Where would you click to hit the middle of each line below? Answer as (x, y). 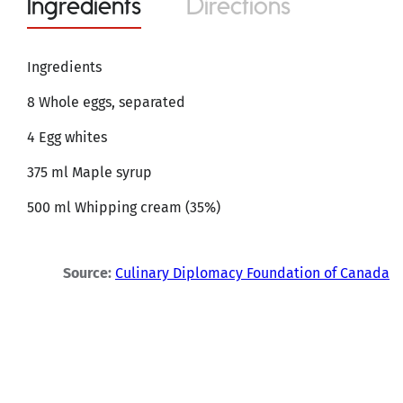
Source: (87, 273)
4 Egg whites (67, 137)
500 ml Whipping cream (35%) (124, 207)
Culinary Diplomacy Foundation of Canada (252, 273)
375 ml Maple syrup (90, 172)
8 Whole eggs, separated (106, 102)
